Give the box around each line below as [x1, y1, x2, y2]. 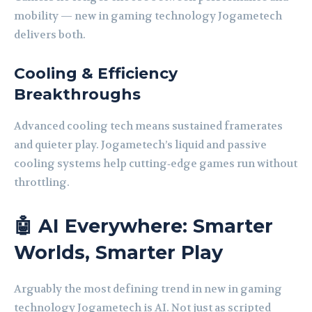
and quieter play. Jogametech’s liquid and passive [14, 138, 267, 153]
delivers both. [14, 28, 86, 42]
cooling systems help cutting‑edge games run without [14, 157, 297, 171]
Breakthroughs [14, 85, 141, 104]
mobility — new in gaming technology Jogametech [14, 9, 282, 24]
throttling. [14, 175, 70, 190]
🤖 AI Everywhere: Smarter [14, 214, 273, 238]
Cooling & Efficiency [14, 64, 178, 84]
